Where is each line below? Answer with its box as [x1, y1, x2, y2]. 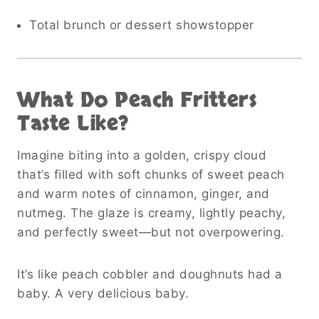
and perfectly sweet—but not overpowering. [17, 224, 285, 239]
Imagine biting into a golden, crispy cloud [17, 147, 266, 162]
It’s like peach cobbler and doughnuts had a [17, 266, 283, 281]
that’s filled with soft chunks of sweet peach [17, 167, 285, 182]
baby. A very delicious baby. [17, 286, 189, 300]
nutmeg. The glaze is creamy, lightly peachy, [17, 205, 286, 220]
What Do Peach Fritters [17, 86, 256, 114]
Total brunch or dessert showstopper [29, 17, 254, 32]
